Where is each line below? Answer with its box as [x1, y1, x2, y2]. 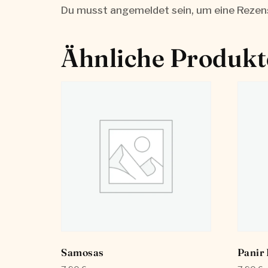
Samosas [61, 245, 104, 258]
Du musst [61, 4, 110, 16]
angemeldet [110, 4, 169, 16]
